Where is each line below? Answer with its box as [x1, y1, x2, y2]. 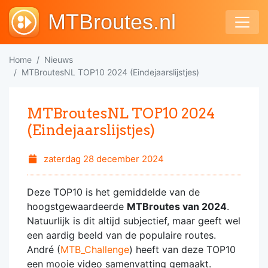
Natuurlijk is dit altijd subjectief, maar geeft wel [27, 215, 240, 227]
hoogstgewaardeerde [27, 200, 127, 212]
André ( [27, 243, 60, 255]
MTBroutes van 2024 [127, 200, 227, 212]
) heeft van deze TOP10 [129, 243, 236, 255]
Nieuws [44, 54, 73, 65]
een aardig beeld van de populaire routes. [27, 229, 216, 241]
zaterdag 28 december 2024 [41, 153, 164, 165]
